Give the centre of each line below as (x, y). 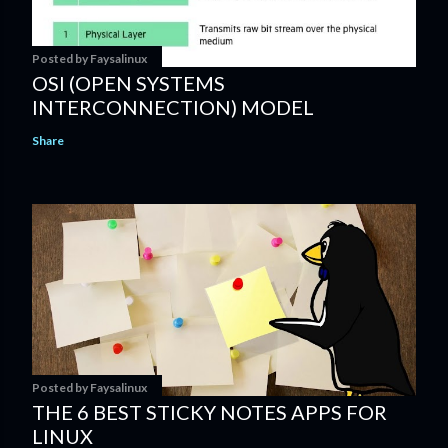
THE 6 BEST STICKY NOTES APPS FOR (209, 412)
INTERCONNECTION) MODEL (173, 107)
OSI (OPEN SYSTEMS (128, 83)
